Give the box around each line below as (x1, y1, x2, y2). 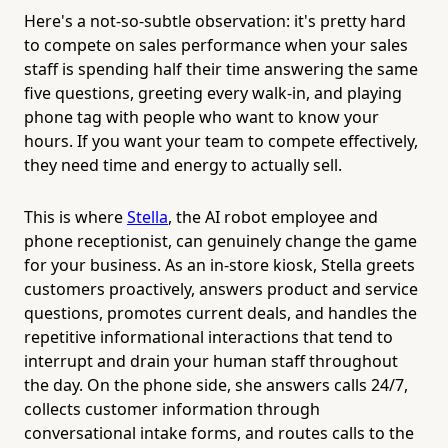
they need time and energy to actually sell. (24, 153, 342, 176)
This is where (24, 205, 127, 228)
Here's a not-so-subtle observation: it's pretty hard (24, 9, 406, 32)
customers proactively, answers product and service (24, 277, 418, 300)
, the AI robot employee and (168, 205, 378, 228)
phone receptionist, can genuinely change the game (24, 229, 417, 252)
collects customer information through (24, 397, 320, 420)
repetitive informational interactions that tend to (24, 325, 393, 348)
